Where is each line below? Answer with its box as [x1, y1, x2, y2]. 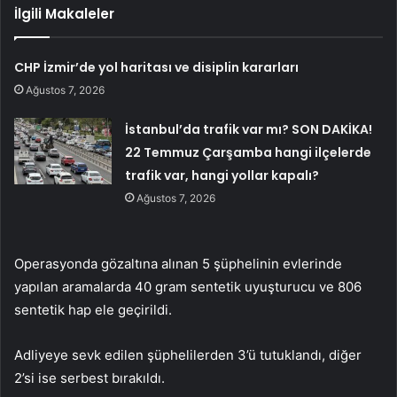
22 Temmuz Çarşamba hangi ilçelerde [125, 143, 372, 161]
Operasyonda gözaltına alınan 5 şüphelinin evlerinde [14, 254, 342, 272]
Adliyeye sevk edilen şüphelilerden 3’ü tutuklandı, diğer [14, 346, 362, 363]
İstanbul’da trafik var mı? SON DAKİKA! [125, 120, 373, 138]
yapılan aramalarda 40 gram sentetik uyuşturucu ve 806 [14, 277, 362, 295]
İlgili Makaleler [14, 4, 114, 23]
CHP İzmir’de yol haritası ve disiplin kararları [14, 58, 300, 76]
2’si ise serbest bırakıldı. [14, 369, 165, 386]
